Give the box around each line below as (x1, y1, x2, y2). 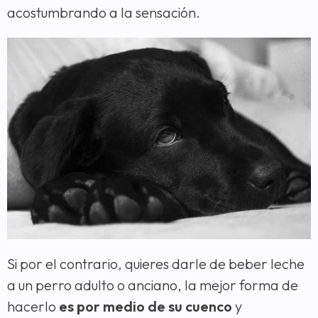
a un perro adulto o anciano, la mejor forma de (7, 275, 298, 294)
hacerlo (7, 297, 59, 315)
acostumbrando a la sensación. (7, 3, 200, 21)
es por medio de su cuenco (59, 297, 232, 315)
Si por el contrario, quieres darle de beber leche (7, 254, 305, 273)
